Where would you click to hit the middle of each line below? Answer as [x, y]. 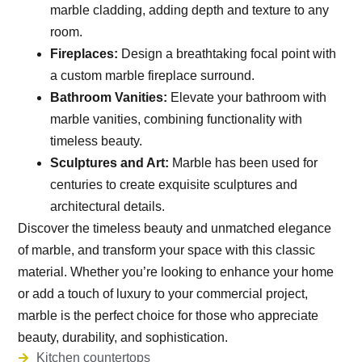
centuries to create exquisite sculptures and [174, 185]
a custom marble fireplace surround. [153, 76]
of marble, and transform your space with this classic [167, 250]
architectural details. [108, 207]
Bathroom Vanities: [109, 98]
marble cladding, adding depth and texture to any [190, 11]
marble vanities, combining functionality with [177, 120]
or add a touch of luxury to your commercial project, [163, 294]
